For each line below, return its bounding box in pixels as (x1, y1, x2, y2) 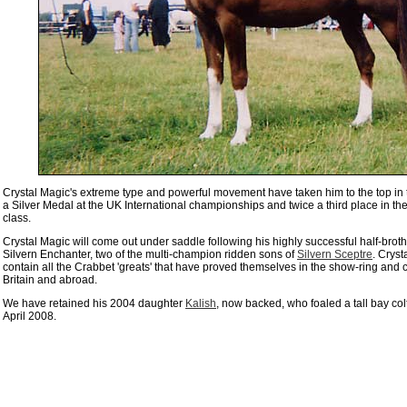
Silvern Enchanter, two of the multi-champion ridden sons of (3, 248, 297, 261)
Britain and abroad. (3, 273, 97, 286)
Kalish (185, 297, 216, 310)
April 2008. (3, 310, 56, 323)
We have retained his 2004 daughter (3, 297, 185, 310)
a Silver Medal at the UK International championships (3, 199, 264, 212)
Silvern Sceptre (297, 248, 372, 261)
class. (3, 212, 31, 224)
